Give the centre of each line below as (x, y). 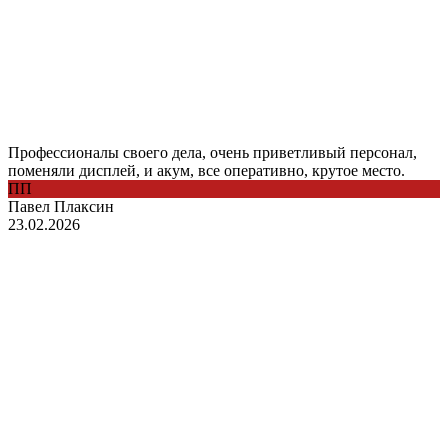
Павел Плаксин (61, 206)
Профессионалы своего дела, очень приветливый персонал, (212, 152)
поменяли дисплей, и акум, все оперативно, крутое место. (206, 170)
